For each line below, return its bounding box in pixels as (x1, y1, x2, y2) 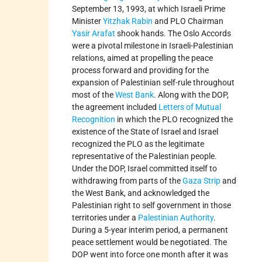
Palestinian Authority (138, 212, 214, 222)
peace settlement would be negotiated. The (72, 237, 227, 247)
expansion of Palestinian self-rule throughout (72, 77, 235, 87)
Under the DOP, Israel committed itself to (72, 163, 218, 173)
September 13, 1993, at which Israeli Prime (72, 4, 226, 13)
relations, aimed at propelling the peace (72, 53, 213, 63)
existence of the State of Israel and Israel (72, 126, 219, 136)
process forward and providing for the (72, 65, 209, 75)
